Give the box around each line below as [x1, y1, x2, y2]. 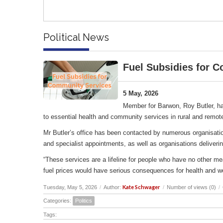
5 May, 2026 [123, 89, 158, 97]
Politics [75, 197, 92, 204]
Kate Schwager [122, 183, 160, 190]
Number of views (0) [167, 184, 216, 190]
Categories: [43, 197, 73, 204]
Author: [104, 184, 122, 190]
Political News [43, 31, 109, 43]
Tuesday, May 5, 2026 [43, 184, 97, 190]
